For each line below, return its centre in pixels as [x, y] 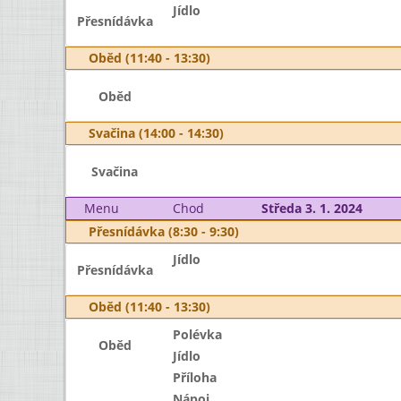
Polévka [197, 334]
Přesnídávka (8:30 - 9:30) [164, 231]
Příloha [194, 377]
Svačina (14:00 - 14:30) [156, 133]
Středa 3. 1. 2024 [311, 208]
